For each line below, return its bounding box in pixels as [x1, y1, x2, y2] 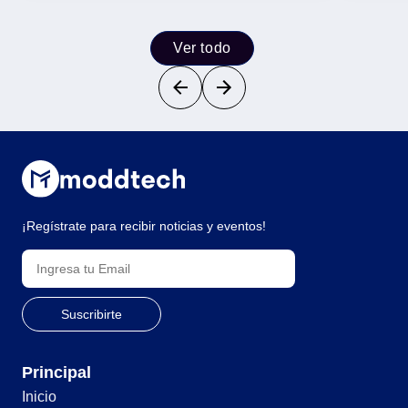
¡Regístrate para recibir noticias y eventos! [22, 218, 266, 233]
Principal [22, 362, 91, 382]
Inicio [22, 388, 56, 404]
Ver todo [172, 39, 231, 56]
